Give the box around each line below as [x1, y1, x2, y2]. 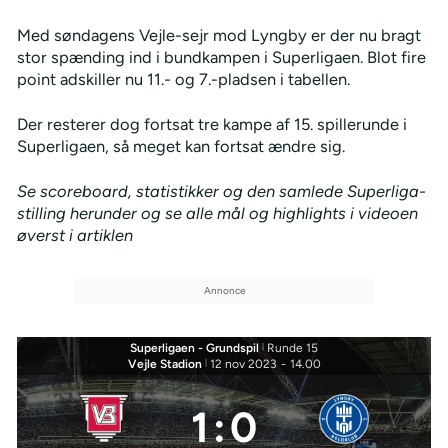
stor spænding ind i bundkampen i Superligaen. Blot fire [16, 46, 426, 67]
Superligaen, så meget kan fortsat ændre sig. [16, 135, 345, 156]
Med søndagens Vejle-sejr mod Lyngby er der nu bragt [16, 24, 421, 45]
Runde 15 [267, 340, 318, 355]
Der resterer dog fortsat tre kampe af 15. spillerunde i [16, 113, 407, 134]
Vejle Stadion [127, 356, 202, 371]
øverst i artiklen [16, 224, 133, 245]
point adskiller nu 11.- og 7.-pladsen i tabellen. [16, 68, 350, 89]
